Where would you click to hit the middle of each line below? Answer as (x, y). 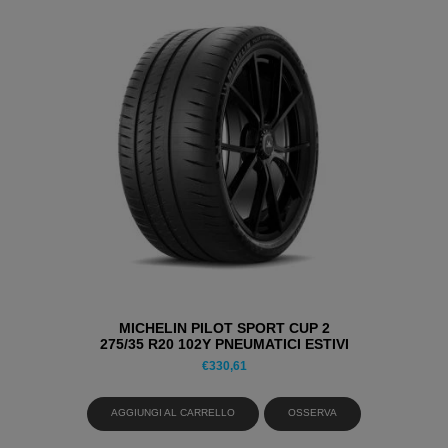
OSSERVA (313, 413)
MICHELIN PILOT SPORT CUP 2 (224, 327)
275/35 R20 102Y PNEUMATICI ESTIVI (224, 343)
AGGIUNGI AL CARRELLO (172, 413)
